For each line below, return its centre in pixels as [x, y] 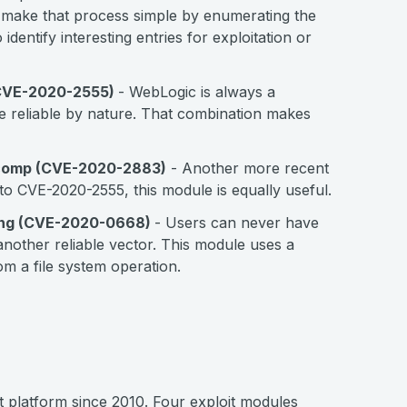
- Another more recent [248, 168]
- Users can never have [237, 223]
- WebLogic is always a [197, 92]
